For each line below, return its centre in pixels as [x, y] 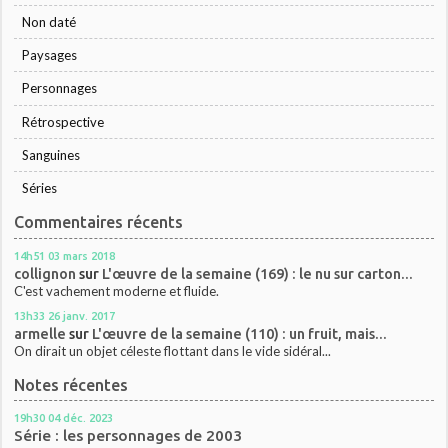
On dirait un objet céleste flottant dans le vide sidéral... [173, 350]
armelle [40, 333]
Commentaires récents [99, 222]
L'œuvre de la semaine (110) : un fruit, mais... [240, 333]
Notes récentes [71, 385]
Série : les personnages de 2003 [128, 436]
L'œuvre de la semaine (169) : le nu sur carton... [258, 273]
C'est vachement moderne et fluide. [117, 290]
